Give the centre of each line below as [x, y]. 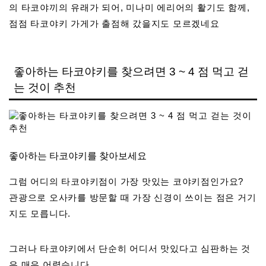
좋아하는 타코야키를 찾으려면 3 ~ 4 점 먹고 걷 [131, 72]
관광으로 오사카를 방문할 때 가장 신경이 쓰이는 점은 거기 [133, 198]
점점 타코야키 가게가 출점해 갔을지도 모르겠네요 [114, 24]
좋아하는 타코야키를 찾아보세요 [78, 156]
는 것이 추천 [45, 88]
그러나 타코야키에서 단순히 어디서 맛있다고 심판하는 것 [130, 249]
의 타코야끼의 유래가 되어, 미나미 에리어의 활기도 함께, [129, 8]
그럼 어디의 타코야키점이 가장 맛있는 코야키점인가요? [126, 182]
